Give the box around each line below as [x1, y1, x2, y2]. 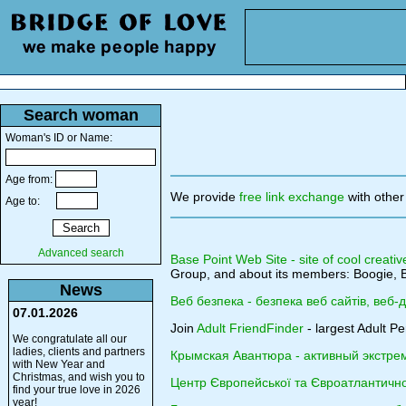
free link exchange [239, 189, 344, 204]
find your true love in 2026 [13, 383, 140, 396]
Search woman [23, 106, 139, 124]
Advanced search [37, 246, 124, 259]
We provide [170, 189, 239, 204]
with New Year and [13, 358, 105, 371]
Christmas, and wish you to [13, 371, 145, 383]
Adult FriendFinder [197, 321, 304, 335]
